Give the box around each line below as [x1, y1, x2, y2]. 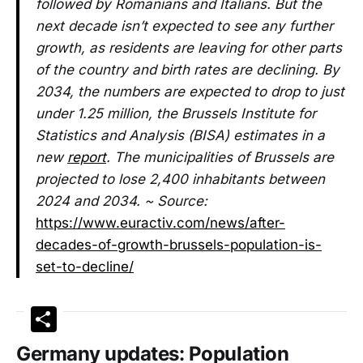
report [67, 149, 106, 166]
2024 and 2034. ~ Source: [36, 193, 207, 210]
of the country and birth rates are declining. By [36, 62, 340, 79]
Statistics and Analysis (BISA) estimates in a [36, 127, 325, 144]
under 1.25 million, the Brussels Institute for [36, 105, 316, 122]
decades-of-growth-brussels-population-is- [36, 237, 322, 254]
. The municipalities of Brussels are [106, 149, 334, 166]
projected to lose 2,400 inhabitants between [36, 171, 325, 188]
